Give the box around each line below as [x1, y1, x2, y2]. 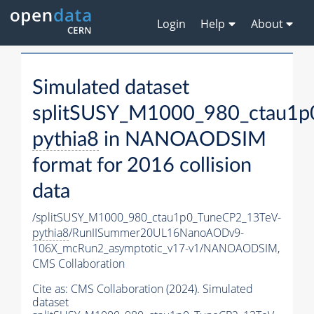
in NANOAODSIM [99, 130, 266, 151]
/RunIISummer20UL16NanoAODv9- [69, 225, 244, 241]
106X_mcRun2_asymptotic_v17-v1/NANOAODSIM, [32, 240, 280, 257]
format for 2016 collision [32, 156, 252, 177]
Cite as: [32, 281, 71, 297]
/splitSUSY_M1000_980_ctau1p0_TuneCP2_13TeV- [32, 210, 281, 226]
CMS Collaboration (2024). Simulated [71, 281, 253, 297]
